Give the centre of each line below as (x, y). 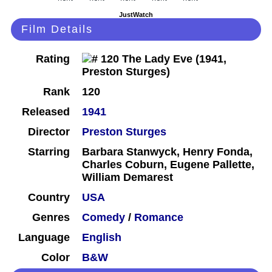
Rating (53, 59)
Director (49, 132)
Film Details (57, 29)
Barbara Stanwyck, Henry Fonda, (167, 152)
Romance (159, 218)
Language (44, 238)
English (102, 238)
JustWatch (136, 15)
